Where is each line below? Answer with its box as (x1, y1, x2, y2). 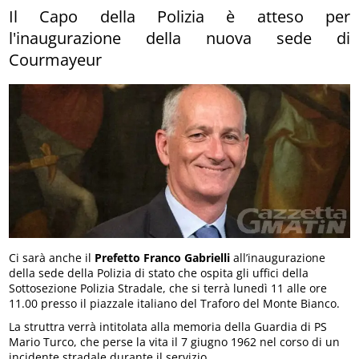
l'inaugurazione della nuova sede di (9, 26, 350, 49)
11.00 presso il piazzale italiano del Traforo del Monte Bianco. (9, 295, 341, 311)
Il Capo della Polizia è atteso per (9, 5, 350, 27)
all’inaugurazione (230, 249, 326, 265)
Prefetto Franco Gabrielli (95, 249, 231, 265)
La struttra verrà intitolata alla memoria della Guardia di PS (9, 318, 328, 334)
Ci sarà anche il (9, 249, 95, 265)
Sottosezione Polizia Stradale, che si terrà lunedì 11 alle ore (9, 280, 328, 296)
